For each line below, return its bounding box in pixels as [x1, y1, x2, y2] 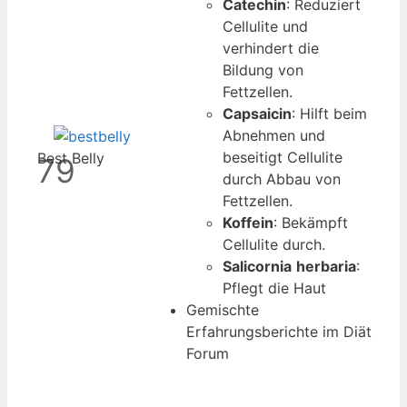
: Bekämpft [273, 213, 348, 232]
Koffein [223, 213, 273, 232]
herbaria [296, 256, 356, 275]
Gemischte [186, 300, 259, 319]
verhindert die [223, 38, 319, 57]
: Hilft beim [292, 104, 367, 123]
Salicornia [223, 256, 292, 275]
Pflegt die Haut [223, 278, 326, 297]
